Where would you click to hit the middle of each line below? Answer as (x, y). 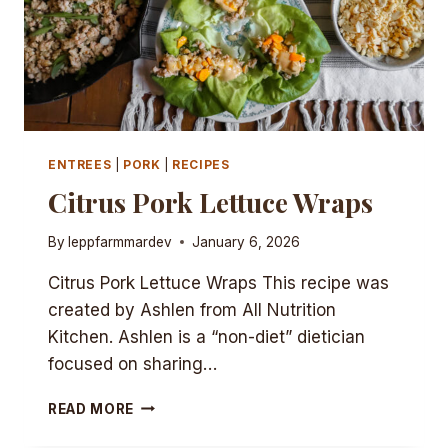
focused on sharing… (132, 363)
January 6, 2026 (246, 241)
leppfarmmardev (120, 241)
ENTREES (80, 165)
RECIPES (201, 165)
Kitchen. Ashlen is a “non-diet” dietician (206, 336)
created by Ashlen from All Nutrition (192, 309)
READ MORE (91, 408)
